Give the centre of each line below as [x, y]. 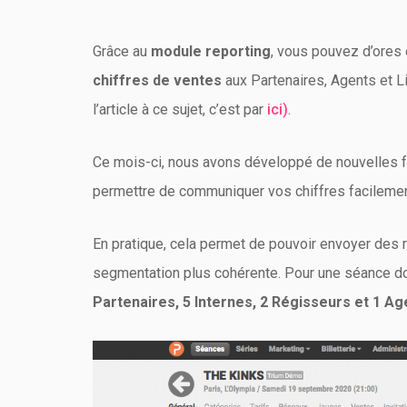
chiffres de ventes [157, 80]
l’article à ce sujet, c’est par [180, 109]
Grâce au [122, 51]
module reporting [211, 51]
